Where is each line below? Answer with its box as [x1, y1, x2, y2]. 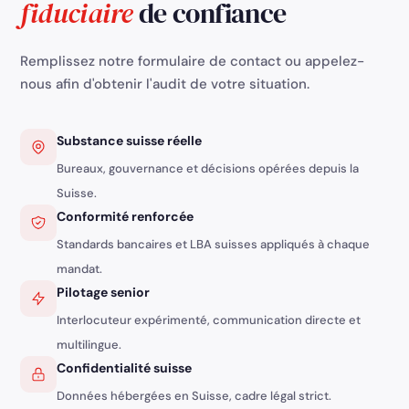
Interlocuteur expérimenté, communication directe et [57, 312, 362, 329]
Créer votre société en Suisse [15, 370, 203, 388]
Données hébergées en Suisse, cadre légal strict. [57, 388, 332, 404]
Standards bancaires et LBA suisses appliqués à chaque [57, 236, 371, 253]
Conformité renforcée [57, 208, 194, 225]
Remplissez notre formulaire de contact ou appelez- [20, 52, 365, 71]
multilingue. [57, 337, 122, 353]
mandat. [57, 261, 103, 278]
